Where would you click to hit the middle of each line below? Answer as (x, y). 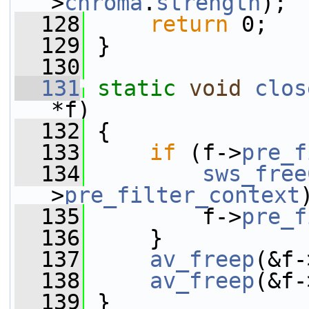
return (189, 24)
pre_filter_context (182, 195)
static (137, 88)
